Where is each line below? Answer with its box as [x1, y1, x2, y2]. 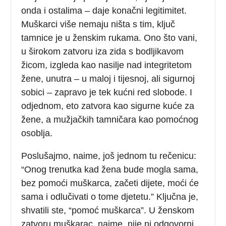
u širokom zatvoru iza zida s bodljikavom [21, 46, 184, 56]
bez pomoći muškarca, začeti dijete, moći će [21, 178, 199, 188]
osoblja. [21, 128, 53, 138]
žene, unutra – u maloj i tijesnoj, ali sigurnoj [21, 73, 195, 84]
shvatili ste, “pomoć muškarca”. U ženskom [21, 205, 195, 215]
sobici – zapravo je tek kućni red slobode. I [21, 87, 193, 97]
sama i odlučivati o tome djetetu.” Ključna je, [21, 191, 199, 202]
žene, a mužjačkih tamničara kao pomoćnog [21, 114, 199, 125]
